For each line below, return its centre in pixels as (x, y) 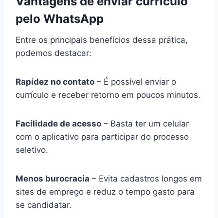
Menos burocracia (53, 178)
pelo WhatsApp (60, 18)
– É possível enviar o (135, 82)
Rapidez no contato (55, 82)
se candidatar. (44, 205)
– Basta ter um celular (145, 123)
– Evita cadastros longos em (146, 178)
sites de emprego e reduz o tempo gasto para (105, 191)
